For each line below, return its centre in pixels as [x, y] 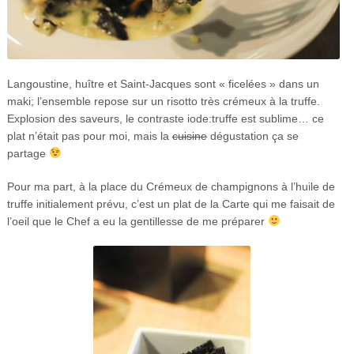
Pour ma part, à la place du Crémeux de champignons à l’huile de [171, 186]
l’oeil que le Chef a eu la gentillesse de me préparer [137, 221]
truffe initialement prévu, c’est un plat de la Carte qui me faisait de [171, 203]
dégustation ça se [252, 136]
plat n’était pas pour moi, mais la [89, 136]
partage [28, 153]
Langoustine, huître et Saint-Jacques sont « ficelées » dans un [163, 83]
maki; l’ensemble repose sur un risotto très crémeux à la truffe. [163, 101]
